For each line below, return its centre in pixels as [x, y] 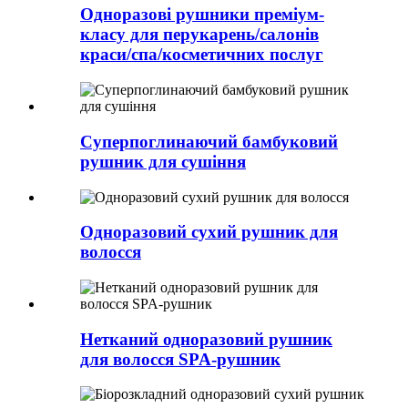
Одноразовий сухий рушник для [209, 232]
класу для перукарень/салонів [199, 35]
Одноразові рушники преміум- [202, 15]
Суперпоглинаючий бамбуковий [209, 141]
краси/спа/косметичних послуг [202, 55]
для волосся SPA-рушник [180, 359]
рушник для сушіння [163, 161]
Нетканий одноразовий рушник [206, 339]
